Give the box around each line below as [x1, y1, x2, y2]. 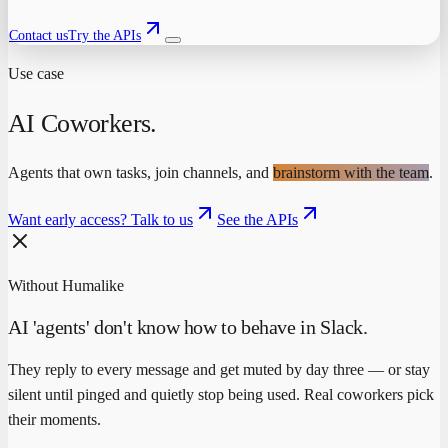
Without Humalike [8, 277, 124, 295]
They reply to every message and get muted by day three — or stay [8, 360, 430, 378]
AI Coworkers [8, 108, 151, 138]
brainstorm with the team [273, 164, 429, 182]
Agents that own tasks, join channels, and [8, 164, 269, 182]
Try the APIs [68, 28, 141, 44]
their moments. [8, 410, 101, 428]
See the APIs [217, 211, 298, 229]
